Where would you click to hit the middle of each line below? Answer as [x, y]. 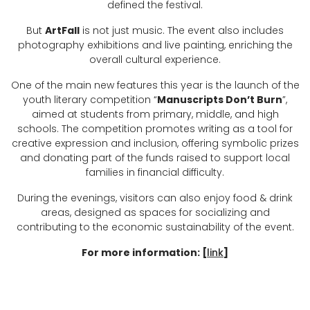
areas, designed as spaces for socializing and [155, 212]
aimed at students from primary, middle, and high [155, 114]
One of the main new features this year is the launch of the [155, 85]
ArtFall [62, 30]
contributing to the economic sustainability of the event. [155, 227]
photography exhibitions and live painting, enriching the [155, 45]
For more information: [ [144, 253]
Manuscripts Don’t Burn [220, 100]
